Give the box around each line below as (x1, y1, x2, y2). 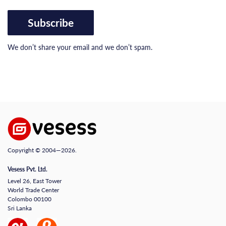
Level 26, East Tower (8, 177, 62, 186)
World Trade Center (8, 186, 59, 195)
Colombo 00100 (8, 195, 51, 204)
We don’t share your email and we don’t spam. (8, 42, 152, 52)
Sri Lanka (8, 204, 32, 213)
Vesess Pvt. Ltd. (8, 165, 47, 174)
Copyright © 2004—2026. (8, 146, 77, 155)
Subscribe (28, 15, 74, 30)
